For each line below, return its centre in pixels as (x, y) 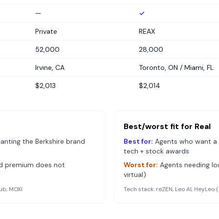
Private (46, 31)
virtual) (135, 175)
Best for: (138, 141)
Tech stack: (140, 189)
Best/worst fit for (159, 126)
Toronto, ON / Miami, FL (176, 67)
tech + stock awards (156, 151)
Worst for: (141, 165)
